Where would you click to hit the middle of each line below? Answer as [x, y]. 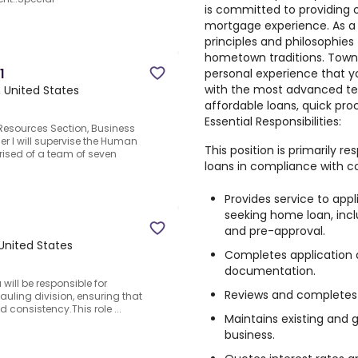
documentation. [270, 271]
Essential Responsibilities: [273, 121]
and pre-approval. [275, 231]
